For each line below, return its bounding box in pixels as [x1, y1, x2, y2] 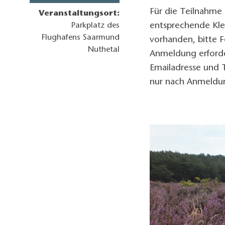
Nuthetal [88, 46, 120, 54]
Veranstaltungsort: [39, 10, 120, 18]
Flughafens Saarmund [42, 34, 120, 42]
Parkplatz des [71, 22, 120, 30]
